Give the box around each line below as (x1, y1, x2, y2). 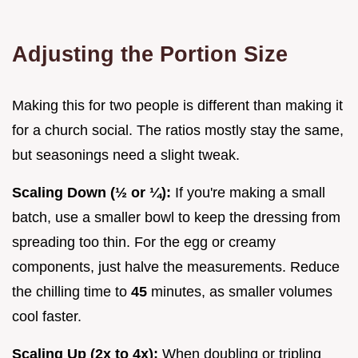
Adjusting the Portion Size (12, 41, 288, 66)
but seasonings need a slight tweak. (12, 146, 240, 163)
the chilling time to (12, 283, 131, 300)
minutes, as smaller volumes (147, 283, 332, 300)
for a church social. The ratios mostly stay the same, (12, 121, 344, 138)
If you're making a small (171, 184, 325, 201)
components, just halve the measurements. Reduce (12, 258, 340, 275)
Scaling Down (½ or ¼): (12, 184, 171, 201)
